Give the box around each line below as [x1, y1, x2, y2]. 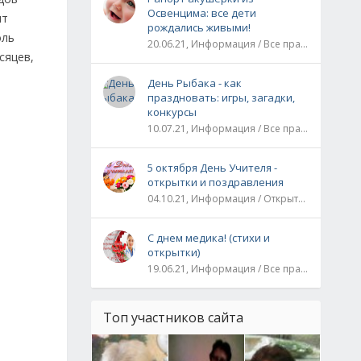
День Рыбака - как [147, 76, 242, 90]
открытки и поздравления [147, 175, 284, 189]
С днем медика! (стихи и [147, 230, 270, 245]
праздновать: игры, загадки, [147, 90, 295, 105]
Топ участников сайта [103, 309, 243, 326]
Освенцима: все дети [147, 6, 256, 20]
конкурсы [147, 105, 197, 119]
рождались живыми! [147, 20, 251, 35]
